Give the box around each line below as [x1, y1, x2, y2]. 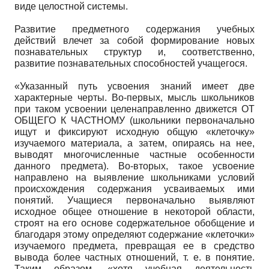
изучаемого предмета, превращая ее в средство [14, 240, 255, 251]
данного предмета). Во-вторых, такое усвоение [14, 160, 255, 171]
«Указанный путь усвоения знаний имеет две [14, 80, 255, 91]
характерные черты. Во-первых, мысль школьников [14, 92, 255, 103]
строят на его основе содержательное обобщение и [14, 217, 255, 228]
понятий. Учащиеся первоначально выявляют [14, 195, 255, 205]
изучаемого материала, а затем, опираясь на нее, [14, 138, 255, 148]
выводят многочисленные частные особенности [14, 149, 255, 160]
